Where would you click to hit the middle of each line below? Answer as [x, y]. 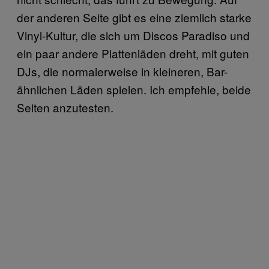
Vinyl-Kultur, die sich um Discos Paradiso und [133, 35]
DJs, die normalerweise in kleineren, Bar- [122, 71]
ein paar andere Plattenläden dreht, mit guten [133, 53]
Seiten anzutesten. [65, 107]
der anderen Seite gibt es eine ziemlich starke [134, 17]
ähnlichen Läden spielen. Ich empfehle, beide [134, 89]
